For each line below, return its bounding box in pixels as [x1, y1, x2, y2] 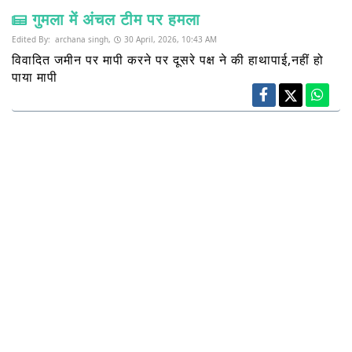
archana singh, [53, 34, 111, 46]
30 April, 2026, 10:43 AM [124, 34, 217, 46]
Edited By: [12, 34, 53, 46]
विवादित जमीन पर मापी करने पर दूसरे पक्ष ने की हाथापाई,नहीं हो [12, 51, 324, 69]
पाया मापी [12, 68, 57, 86]
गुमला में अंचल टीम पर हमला [32, 9, 200, 31]
